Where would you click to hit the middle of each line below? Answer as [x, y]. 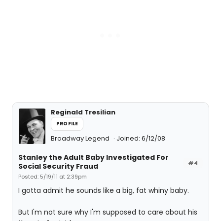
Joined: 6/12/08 [141, 138]
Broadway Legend [81, 138]
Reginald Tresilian [83, 112]
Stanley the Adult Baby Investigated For [93, 157]
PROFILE [67, 124]
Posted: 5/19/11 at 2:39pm [53, 177]
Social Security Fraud [58, 166]
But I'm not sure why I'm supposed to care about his [108, 212]
